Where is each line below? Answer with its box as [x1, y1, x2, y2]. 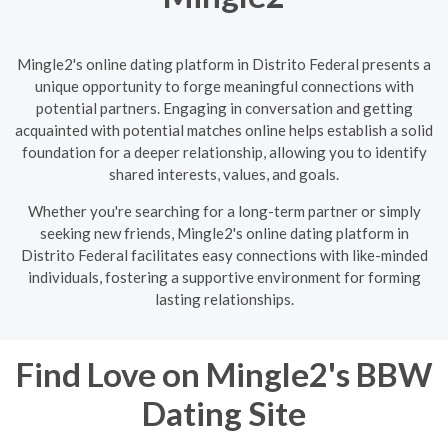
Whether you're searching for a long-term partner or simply [27, 201, 421, 220]
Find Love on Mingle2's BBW [15, 353, 433, 394]
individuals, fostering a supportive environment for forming [27, 267, 421, 286]
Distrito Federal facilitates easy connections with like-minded [20, 245, 428, 264]
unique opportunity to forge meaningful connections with [34, 76, 414, 95]
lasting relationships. [154, 289, 294, 308]
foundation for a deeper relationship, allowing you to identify [21, 142, 427, 161]
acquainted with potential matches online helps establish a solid [15, 120, 433, 139]
